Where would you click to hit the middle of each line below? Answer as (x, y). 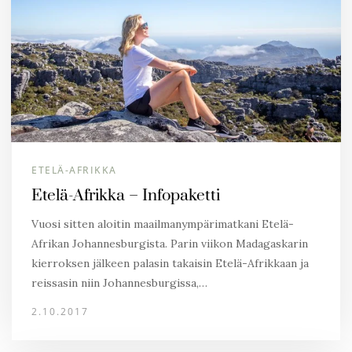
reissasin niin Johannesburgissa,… (119, 283)
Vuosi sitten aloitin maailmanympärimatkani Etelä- (163, 224)
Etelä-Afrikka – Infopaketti (126, 196)
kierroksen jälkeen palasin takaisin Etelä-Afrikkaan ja (170, 263)
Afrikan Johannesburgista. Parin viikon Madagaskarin (170, 244)
